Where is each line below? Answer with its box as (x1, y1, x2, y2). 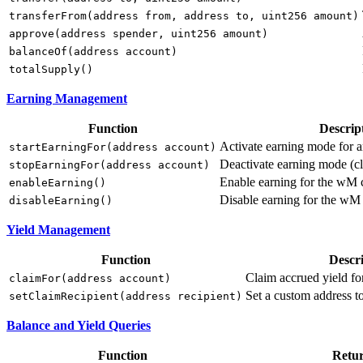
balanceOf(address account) (9, 45, 177, 58)
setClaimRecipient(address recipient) (9, 290, 242, 303)
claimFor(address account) (9, 272, 171, 285)
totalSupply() (9, 63, 93, 76)
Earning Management (6, 92, 127, 106)
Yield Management (6, 223, 110, 237)
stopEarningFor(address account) (9, 159, 210, 172)
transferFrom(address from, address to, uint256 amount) (9, 10, 359, 23)
